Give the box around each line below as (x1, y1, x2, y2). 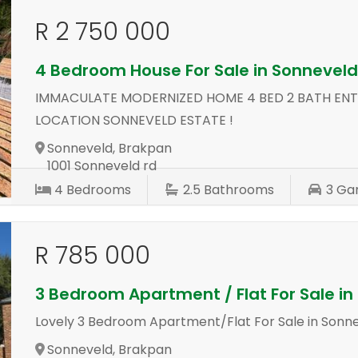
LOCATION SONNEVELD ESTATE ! (35, 111, 234, 129)
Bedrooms (66, 181, 132, 199)
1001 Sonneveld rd (47, 157, 157, 175)
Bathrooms (204, 181, 275, 199)
